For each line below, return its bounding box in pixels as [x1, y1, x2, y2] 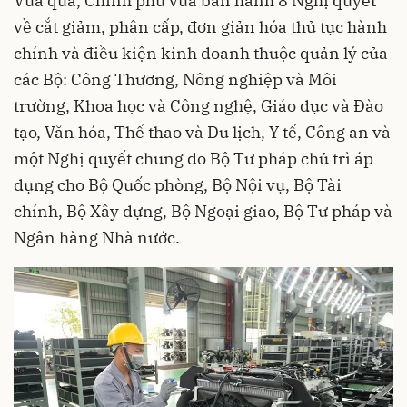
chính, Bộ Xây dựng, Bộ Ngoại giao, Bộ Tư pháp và [14, 201, 392, 222]
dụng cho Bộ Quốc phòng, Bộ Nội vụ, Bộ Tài [14, 174, 342, 195]
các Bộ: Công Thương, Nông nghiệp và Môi [14, 69, 337, 90]
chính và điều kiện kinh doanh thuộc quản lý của [14, 43, 388, 64]
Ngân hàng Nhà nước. [14, 227, 180, 248]
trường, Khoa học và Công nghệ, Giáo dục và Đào [14, 95, 383, 116]
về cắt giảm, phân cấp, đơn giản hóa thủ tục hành [14, 16, 387, 37]
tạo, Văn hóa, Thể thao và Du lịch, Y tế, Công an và [14, 122, 391, 143]
